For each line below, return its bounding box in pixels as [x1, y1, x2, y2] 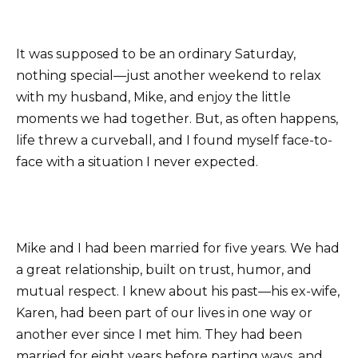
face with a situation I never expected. [16, 154, 258, 169]
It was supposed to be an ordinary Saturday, [16, 46, 296, 62]
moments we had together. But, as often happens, [16, 111, 338, 126]
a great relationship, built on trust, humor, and [16, 262, 312, 278]
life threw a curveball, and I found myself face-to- [16, 133, 332, 148]
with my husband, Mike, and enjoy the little [16, 89, 291, 105]
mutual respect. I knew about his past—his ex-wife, [16, 284, 340, 300]
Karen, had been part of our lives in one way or [16, 305, 312, 321]
